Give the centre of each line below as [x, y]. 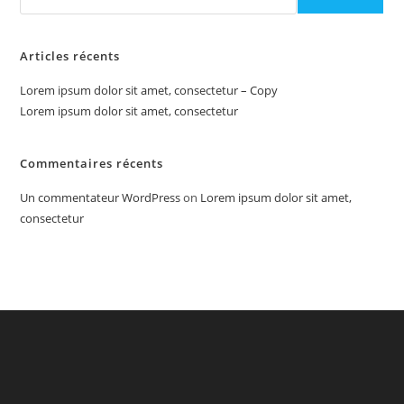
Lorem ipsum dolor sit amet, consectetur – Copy [149, 90]
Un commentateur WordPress [101, 197]
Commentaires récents [92, 163]
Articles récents [70, 55]
